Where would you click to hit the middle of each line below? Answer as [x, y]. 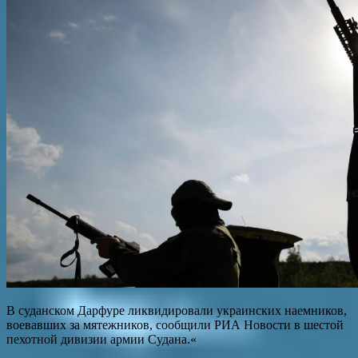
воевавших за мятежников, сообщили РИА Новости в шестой [175, 324]
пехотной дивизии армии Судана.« [101, 339]
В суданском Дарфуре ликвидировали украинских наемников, [177, 310]
